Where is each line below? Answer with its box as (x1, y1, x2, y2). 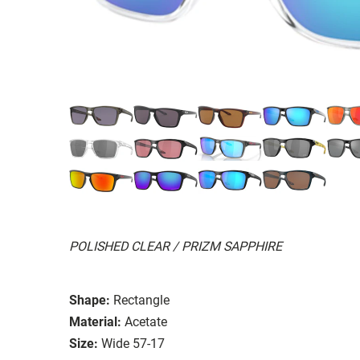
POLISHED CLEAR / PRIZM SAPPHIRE (69, 238, 282, 254)
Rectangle (113, 292, 170, 308)
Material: (69, 313, 121, 329)
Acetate (125, 313, 167, 329)
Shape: (69, 292, 110, 308)
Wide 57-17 (101, 335, 165, 351)
